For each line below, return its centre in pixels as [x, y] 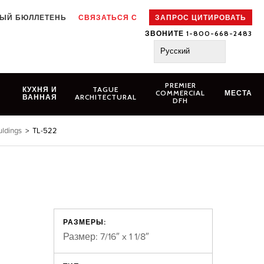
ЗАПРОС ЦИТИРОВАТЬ [201, 17]
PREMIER [180, 85]
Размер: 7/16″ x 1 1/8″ [106, 236]
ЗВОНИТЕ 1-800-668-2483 [199, 33]
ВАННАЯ [39, 97]
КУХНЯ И [39, 89]
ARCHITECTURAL [105, 97]
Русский [175, 51]
